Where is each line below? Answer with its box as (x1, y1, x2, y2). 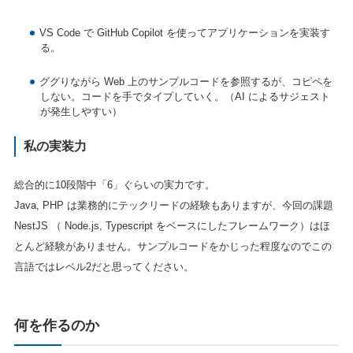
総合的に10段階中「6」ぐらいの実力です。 (13, 179, 215, 191)
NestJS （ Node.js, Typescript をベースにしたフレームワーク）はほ (13, 220, 330, 232)
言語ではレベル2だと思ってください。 (13, 261, 194, 273)
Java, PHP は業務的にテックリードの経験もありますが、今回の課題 (13, 199, 333, 212)
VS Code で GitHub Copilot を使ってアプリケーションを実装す (39, 26, 330, 39)
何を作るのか (13, 318, 99, 334)
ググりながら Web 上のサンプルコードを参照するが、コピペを (39, 75, 333, 87)
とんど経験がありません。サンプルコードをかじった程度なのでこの (13, 240, 332, 253)
